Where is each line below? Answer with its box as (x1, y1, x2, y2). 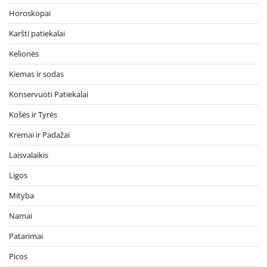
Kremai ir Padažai (9, 129, 70, 141)
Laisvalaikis (9, 150, 48, 161)
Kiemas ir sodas (9, 69, 64, 80)
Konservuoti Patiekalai (9, 89, 88, 100)
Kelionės (9, 48, 39, 60)
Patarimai (9, 231, 43, 242)
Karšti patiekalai (9, 28, 65, 39)
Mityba (9, 190, 34, 201)
